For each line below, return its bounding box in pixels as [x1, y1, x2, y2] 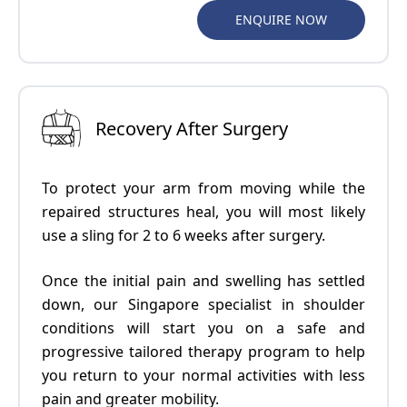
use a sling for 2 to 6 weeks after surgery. [42, 225, 325, 246]
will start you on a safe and [114, 318, 365, 339]
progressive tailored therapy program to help [42, 342, 365, 362]
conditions [42, 318, 114, 339]
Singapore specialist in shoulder [127, 294, 366, 315]
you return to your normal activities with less [42, 365, 365, 386]
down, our [42, 294, 128, 315]
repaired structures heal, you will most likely [42, 202, 365, 223]
